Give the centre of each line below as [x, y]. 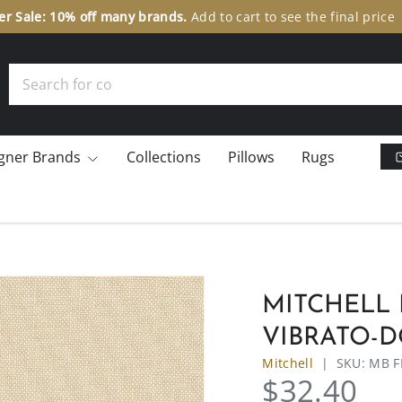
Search [29, 72]
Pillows [251, 157]
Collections [164, 157]
